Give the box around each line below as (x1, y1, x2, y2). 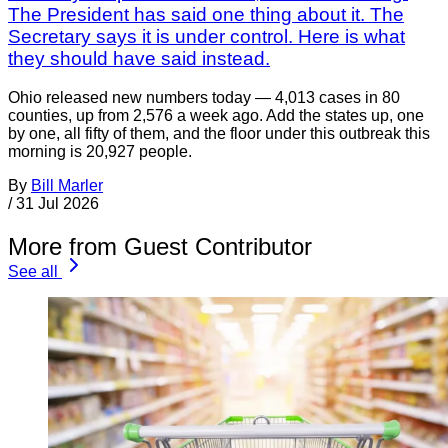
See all (8, 263, 58, 281)
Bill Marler (31, 177, 103, 195)
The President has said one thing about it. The (8, 4, 404, 26)
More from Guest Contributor (8, 233, 312, 261)
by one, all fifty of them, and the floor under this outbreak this (8, 125, 430, 143)
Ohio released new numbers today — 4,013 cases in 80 (8, 89, 400, 107)
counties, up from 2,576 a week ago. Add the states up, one (8, 107, 424, 125)
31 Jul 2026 (16, 195, 99, 213)
